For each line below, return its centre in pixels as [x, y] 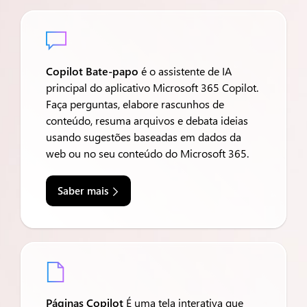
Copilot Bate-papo [92, 71]
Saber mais [83, 191]
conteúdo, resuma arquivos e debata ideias [147, 120]
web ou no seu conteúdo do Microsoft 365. [147, 153]
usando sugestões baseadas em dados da [144, 137]
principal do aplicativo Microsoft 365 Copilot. [152, 87]
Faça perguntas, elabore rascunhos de [135, 104]
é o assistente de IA [185, 71]
